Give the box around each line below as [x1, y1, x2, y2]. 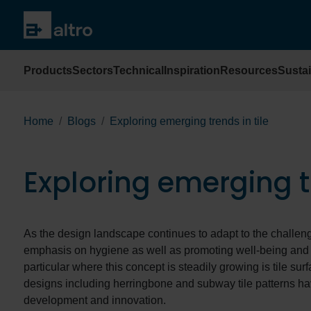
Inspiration [164, 64, 220, 76]
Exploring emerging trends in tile [110, 115, 269, 128]
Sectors [72, 64, 113, 76]
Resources [220, 64, 278, 76]
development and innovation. [24, 294, 166, 307]
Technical [113, 64, 164, 76]
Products [24, 64, 72, 76]
